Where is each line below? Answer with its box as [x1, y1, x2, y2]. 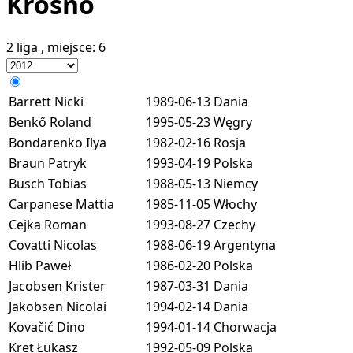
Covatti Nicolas [9, 236, 97, 254]
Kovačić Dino [9, 318, 85, 336]
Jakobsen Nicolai [9, 297, 106, 315]
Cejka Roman [9, 215, 87, 233]
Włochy [214, 195, 257, 213]
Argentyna [214, 236, 276, 254]
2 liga [6, 38, 41, 56]
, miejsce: [41, 38, 98, 56]
